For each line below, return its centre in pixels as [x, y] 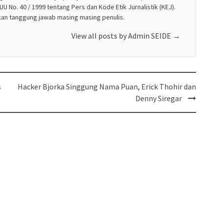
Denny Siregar [158, 98]
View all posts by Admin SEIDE [122, 36]
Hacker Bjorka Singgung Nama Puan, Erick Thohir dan [107, 87]
